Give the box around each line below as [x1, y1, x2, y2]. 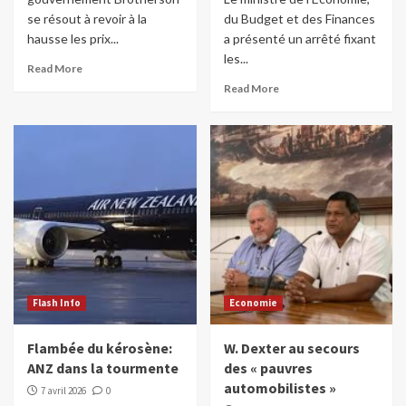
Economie [228, 296, 277, 310]
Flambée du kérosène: [27, 339, 172, 358]
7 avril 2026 [41, 384, 86, 398]
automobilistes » [223, 379, 336, 398]
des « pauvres [223, 359, 313, 378]
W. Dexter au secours [223, 339, 360, 358]
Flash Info [33, 296, 81, 310]
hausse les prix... [27, 31, 119, 47]
